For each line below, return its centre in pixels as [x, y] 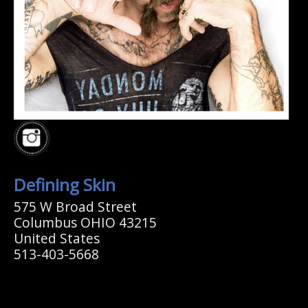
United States [57, 238]
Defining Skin [65, 184]
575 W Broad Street [75, 206]
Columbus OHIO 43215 [85, 222]
